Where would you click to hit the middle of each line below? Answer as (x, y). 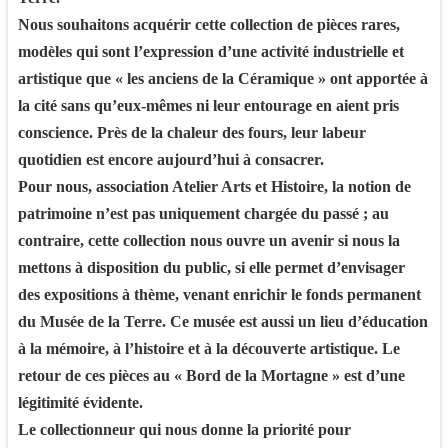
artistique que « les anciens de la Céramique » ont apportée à (223, 78)
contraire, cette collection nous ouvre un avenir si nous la (209, 240)
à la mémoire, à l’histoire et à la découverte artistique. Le (209, 348)
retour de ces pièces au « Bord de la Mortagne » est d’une (211, 375)
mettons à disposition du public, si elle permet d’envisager (211, 267)
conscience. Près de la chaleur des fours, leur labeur (192, 132)
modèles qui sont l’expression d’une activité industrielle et (211, 51)
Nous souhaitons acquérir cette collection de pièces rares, (209, 24)
